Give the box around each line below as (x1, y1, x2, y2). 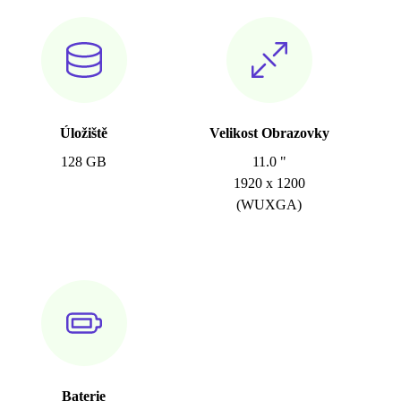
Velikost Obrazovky (209, 125, 329, 141)
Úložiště (60, 125, 108, 141)
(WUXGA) (236, 197, 303, 212)
